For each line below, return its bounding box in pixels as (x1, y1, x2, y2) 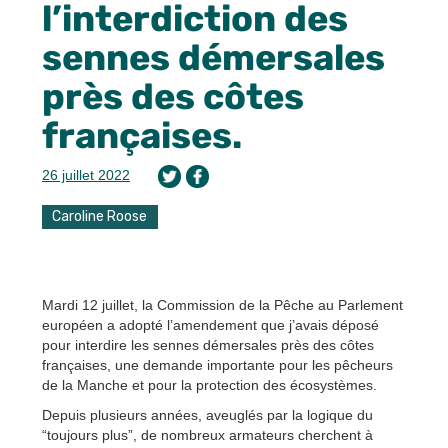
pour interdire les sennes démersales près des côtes (42, 336, 374, 353)
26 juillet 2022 (42, 166, 130, 183)
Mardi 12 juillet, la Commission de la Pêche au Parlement (42, 296, 403, 313)
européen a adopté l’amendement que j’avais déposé (42, 316, 379, 333)
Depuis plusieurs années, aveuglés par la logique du (42, 406, 373, 423)
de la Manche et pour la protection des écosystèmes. (42, 376, 377, 393)
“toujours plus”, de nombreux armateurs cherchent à (42, 426, 373, 443)
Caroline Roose (52, 207, 148, 225)
